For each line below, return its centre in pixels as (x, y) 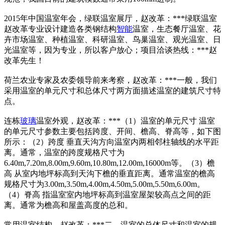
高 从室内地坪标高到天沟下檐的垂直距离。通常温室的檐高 (109, 174)
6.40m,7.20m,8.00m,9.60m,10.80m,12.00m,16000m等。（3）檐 (109, 163)
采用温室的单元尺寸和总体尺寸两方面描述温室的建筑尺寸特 (113, 91)
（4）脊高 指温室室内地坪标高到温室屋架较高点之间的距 (107, 195)
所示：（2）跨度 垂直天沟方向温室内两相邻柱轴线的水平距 (111, 142)
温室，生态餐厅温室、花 (177, 29)
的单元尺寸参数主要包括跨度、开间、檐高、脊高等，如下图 (113, 131)
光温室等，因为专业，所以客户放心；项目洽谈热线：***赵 (110, 50)
